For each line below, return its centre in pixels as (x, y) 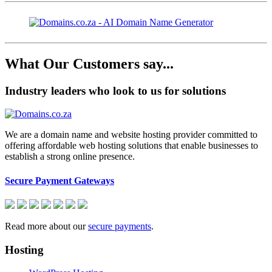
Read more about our (46, 226)
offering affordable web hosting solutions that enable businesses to (131, 146)
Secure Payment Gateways (59, 180)
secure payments (120, 226)
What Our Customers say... (89, 63)
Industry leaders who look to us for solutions (115, 90)
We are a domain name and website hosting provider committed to (131, 135)
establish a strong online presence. (70, 157)
